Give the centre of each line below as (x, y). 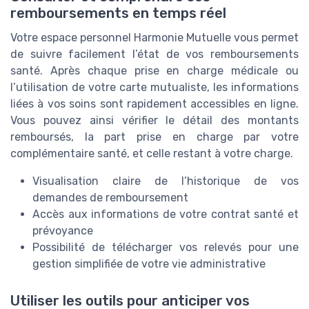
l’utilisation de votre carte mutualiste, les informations (154, 88)
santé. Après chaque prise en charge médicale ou (154, 71)
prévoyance (63, 231)
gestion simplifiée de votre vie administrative (149, 264)
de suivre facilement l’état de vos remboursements (154, 54)
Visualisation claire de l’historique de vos (166, 181)
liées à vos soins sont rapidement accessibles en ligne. (154, 104)
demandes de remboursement (110, 198)
